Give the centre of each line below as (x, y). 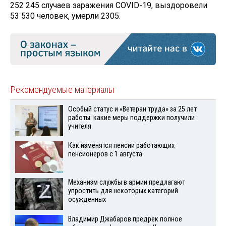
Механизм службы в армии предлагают (126, 183)
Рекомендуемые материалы (62, 90)
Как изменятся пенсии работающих (121, 146)
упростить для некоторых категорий (123, 191)
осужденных (87, 200)
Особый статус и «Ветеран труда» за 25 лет (132, 109)
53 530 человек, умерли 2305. (65, 16)
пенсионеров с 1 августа (105, 154)
